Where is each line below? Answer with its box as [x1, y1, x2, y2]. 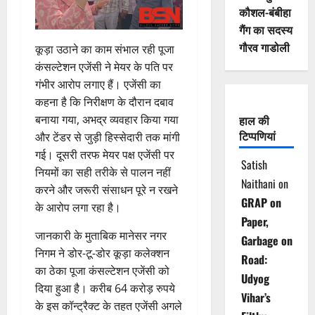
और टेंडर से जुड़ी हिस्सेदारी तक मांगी [35, 129, 180, 146]
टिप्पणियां [238, 127, 276, 145]
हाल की [238, 112, 269, 129]
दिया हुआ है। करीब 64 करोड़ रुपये [35, 281, 175, 297]
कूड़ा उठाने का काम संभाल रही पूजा [35, 41, 174, 58]
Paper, [240, 213, 269, 231]
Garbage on [240, 232, 292, 250]
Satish [240, 156, 267, 174]
